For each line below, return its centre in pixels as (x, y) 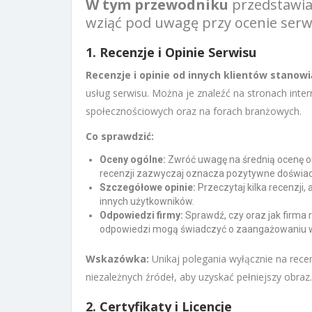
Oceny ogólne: (133, 159)
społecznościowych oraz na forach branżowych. (194, 111)
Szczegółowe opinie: (148, 187)
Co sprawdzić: (120, 136)
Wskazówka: (117, 258)
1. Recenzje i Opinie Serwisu (171, 52)
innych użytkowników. (147, 201)
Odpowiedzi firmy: (141, 215)
